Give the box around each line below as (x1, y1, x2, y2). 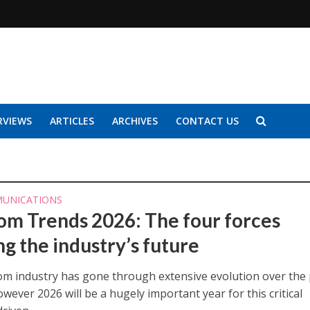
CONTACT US (175, 114, 239, 127)
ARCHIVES (111, 114, 158, 127)
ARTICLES (49, 114, 94, 127)
